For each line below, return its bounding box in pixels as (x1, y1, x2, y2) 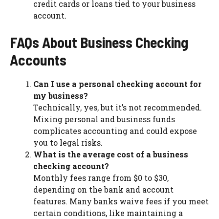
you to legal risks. (33, 137, 103, 148)
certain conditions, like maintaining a (33, 207, 183, 218)
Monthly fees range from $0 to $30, (33, 172, 169, 183)
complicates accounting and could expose (33, 125, 197, 136)
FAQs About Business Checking (10, 33, 188, 51)
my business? (33, 90, 88, 101)
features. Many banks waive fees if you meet (33, 196, 209, 206)
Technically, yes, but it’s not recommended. (33, 102, 202, 112)
